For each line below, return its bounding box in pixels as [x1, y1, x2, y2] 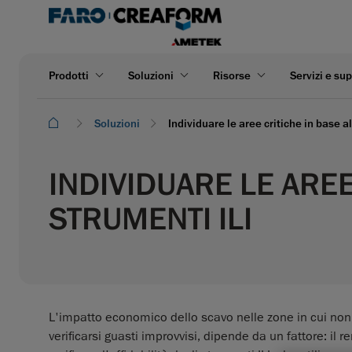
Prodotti [49, 68, 89, 83]
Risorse [213, 68, 251, 83]
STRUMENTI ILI [49, 199, 252, 239]
